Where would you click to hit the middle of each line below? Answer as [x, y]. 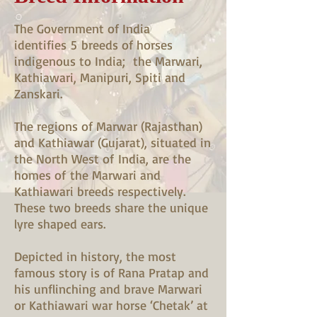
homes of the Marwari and [87, 175]
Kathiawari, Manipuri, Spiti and [100, 77]
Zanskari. [38, 93]
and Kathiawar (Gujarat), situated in [113, 142]
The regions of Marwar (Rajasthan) [108, 126]
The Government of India [82, 28]
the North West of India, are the [103, 158]
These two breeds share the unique [111, 207]
